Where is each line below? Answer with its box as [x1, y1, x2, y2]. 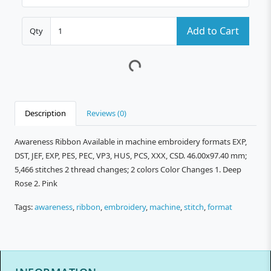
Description [25, 108, 66, 119]
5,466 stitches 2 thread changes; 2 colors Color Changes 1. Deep [15, 164, 241, 175]
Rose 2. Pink [15, 178, 57, 189]
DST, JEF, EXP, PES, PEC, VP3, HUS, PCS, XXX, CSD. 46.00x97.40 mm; [15, 150, 247, 162]
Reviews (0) [87, 108, 126, 119]
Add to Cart [187, 24, 239, 38]
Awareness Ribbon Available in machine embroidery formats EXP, [15, 136, 247, 148]
